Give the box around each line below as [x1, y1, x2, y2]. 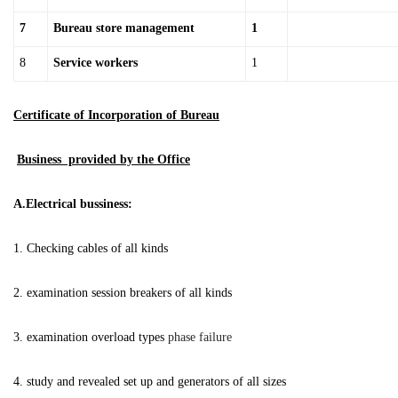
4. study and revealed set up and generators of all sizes [13, 375, 286, 388]
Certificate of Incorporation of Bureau [13, 108, 219, 122]
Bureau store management [53, 21, 195, 35]
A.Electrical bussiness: [13, 197, 132, 211]
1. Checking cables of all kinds [13, 242, 168, 255]
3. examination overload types [13, 330, 168, 344]
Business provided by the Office [17, 153, 190, 166]
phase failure [168, 330, 232, 344]
